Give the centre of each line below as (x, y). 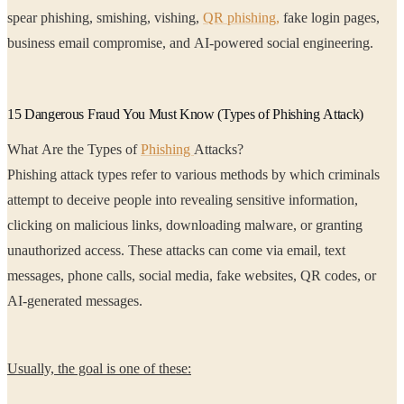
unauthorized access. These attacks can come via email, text (119, 251)
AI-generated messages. (75, 301)
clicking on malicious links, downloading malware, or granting (69, 225)
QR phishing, (241, 18)
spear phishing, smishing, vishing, (122, 18)
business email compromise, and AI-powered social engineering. (233, 43)
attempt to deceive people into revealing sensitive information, (37, 200)
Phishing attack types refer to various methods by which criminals (193, 175)
